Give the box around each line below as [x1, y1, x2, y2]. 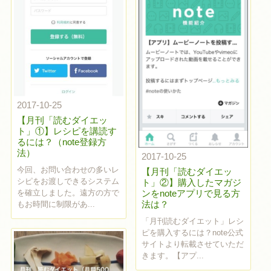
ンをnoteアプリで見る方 [141, 188, 240, 199]
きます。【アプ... [141, 251, 204, 261]
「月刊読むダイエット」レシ [141, 217, 244, 226]
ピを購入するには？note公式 [141, 228, 243, 238]
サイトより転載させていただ [141, 240, 244, 249]
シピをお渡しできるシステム [16, 177, 119, 186]
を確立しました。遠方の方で [16, 188, 119, 198]
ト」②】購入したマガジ [141, 177, 241, 188]
